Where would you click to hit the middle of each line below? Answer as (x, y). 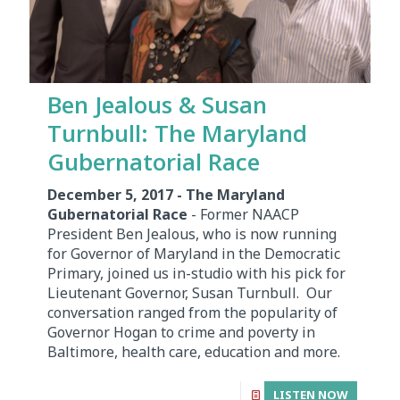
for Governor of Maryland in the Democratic (194, 254)
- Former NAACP (243, 215)
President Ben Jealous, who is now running (192, 234)
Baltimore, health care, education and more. (194, 352)
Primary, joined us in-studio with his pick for (196, 274)
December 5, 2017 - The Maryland (166, 195)
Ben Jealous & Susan (157, 105)
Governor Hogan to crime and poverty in (181, 333)
